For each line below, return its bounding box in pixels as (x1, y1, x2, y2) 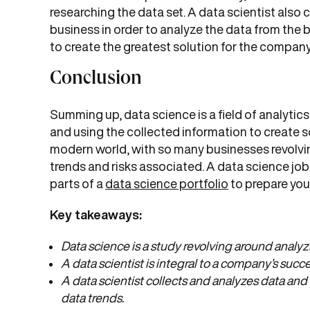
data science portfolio (105, 177, 228, 190)
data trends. (61, 291, 124, 304)
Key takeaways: (50, 208, 145, 221)
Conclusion (50, 71, 142, 90)
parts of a (50, 177, 105, 190)
